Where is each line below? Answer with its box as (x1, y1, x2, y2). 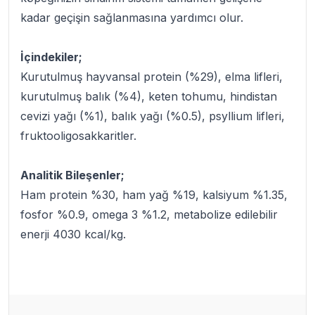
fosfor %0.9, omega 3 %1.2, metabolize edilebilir (20, 207, 278, 222)
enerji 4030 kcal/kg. (20, 227, 126, 242)
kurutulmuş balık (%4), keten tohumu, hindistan (20, 89, 277, 104)
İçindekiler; (20, 50, 82, 65)
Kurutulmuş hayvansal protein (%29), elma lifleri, (20, 70, 283, 84)
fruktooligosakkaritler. (20, 129, 136, 143)
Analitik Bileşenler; (20, 168, 124, 183)
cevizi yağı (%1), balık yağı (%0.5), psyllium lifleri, (20, 109, 285, 124)
